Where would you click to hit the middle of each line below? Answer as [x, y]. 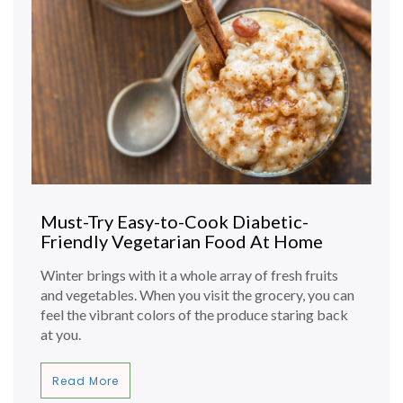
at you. [61, 334]
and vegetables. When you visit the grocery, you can [197, 294]
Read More [85, 381]
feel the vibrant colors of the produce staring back [194, 314]
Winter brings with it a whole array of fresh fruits [189, 274]
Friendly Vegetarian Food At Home [182, 241]
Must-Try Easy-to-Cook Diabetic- [175, 221]
